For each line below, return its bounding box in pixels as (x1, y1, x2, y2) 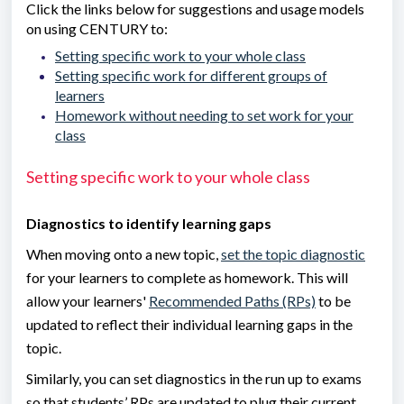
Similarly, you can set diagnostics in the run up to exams (26, 370, 362, 388)
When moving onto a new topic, (26, 245, 221, 263)
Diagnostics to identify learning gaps (26, 215, 271, 233)
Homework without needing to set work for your (55, 106, 353, 124)
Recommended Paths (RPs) (149, 292, 316, 310)
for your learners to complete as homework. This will (26, 269, 348, 287)
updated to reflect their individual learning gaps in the (26, 316, 353, 334)
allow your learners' (26, 292, 149, 310)
